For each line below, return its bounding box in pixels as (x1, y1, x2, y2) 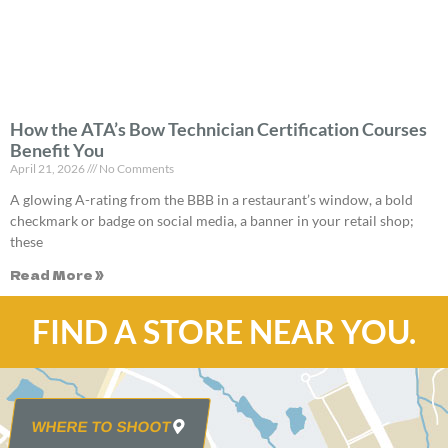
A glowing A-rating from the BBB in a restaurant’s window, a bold (10, 190, 413, 208)
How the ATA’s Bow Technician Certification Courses (10, 117, 427, 140)
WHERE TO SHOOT (30, 417, 173, 435)
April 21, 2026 (10, 160, 87, 176)
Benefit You (10, 138, 104, 161)
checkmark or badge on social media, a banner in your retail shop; (10, 211, 414, 229)
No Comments (97, 160, 174, 176)
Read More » (10, 265, 104, 283)
